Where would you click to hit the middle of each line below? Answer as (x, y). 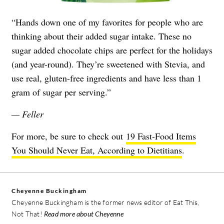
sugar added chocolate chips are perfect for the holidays (112, 50)
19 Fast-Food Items (161, 136)
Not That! (28, 213)
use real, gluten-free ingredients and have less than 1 (106, 78)
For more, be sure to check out (69, 136)
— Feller (29, 114)
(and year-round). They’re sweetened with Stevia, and (108, 64)
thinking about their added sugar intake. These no (101, 36)
